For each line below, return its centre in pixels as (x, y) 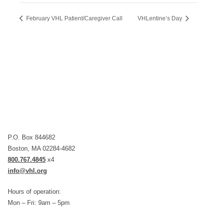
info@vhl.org (27, 171)
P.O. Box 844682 (31, 138)
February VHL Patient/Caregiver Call (74, 19)
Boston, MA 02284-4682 (41, 149)
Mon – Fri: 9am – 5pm (39, 203)
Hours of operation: (34, 192)
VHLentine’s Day (161, 19)
